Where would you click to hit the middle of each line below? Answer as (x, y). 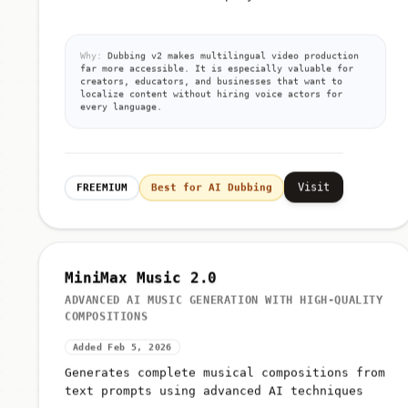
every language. (121, 110)
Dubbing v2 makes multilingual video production (230, 59)
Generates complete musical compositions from (225, 376)
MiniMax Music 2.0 (141, 281)
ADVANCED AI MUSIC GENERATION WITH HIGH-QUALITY (224, 304)
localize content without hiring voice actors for (211, 97)
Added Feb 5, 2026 (122, 351)
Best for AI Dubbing (212, 191)
